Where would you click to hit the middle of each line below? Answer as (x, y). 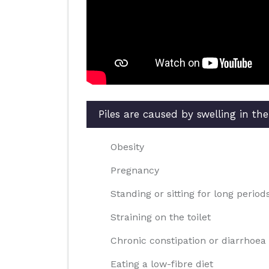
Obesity (127, 147)
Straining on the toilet (161, 217)
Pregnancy (135, 170)
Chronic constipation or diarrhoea (188, 240)
